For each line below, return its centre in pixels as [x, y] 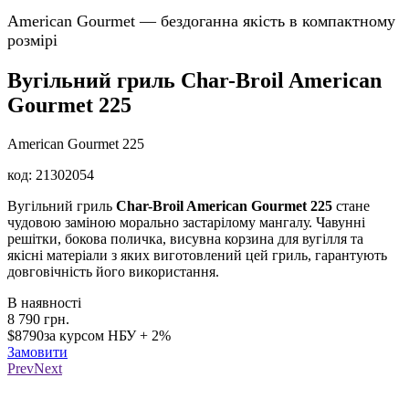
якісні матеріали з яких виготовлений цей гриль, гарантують [197, 255]
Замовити [37, 351]
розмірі [32, 41]
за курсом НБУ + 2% [107, 335]
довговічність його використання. [113, 271]
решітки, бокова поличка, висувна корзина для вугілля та [185, 238]
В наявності [44, 302]
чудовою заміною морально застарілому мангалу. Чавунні [186, 222]
